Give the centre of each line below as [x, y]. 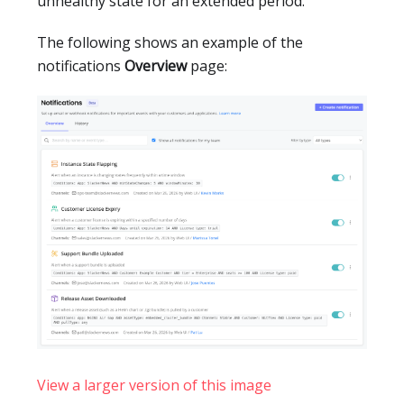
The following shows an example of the [170, 43]
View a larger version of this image [154, 386]
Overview [156, 66]
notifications [81, 66]
